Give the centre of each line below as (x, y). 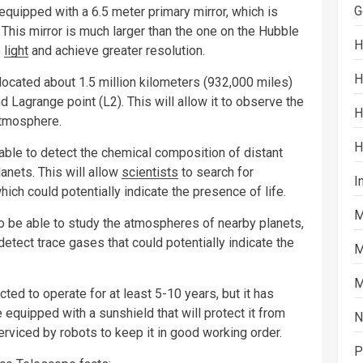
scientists (150, 172)
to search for (216, 172)
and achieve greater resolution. (117, 50)
